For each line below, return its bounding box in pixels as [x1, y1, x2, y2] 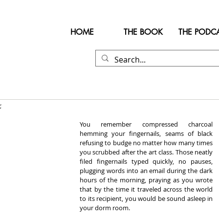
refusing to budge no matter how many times [80, 138, 213, 147]
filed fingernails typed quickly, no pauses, [80, 157, 213, 166]
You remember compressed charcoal [80, 120, 213, 129]
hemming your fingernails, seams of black [80, 129, 213, 138]
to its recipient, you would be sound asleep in [80, 194, 213, 203]
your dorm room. [80, 203, 130, 212]
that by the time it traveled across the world [80, 185, 213, 194]
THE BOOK [123, 27, 163, 37]
